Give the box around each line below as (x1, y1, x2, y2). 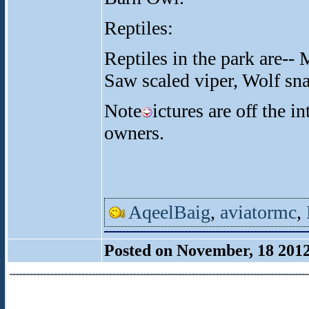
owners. (104, 122, 164, 143)
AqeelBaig (128, 201, 210, 223)
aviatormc (220, 201, 297, 223)
